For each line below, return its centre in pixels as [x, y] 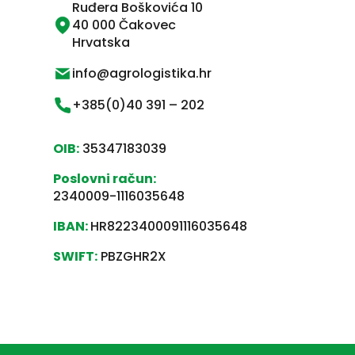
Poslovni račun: [105, 178]
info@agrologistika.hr [142, 73]
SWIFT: [76, 256]
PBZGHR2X [132, 256]
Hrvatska [101, 42]
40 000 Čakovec [128, 25]
